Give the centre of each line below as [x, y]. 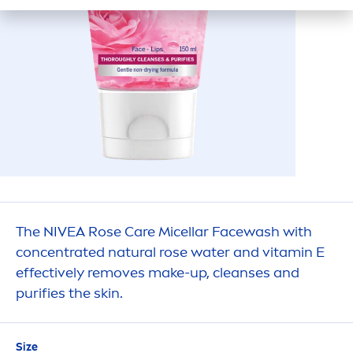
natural [132, 252]
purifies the [55, 293]
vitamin [288, 252]
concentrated [62, 252]
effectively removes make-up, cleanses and [158, 273]
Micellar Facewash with [234, 232]
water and [225, 252]
